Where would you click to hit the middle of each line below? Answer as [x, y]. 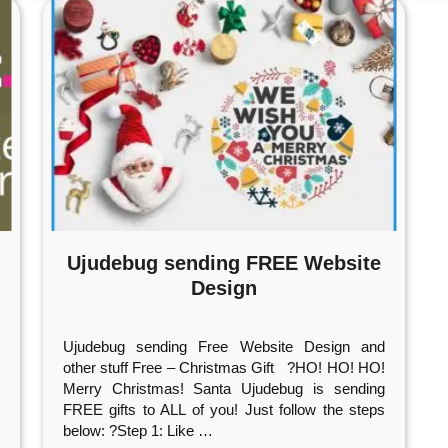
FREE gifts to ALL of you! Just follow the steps [223, 409]
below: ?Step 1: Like [128, 430]
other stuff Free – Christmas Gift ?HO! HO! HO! [223, 367]
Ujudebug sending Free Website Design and [223, 346]
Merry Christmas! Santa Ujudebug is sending [223, 388]
